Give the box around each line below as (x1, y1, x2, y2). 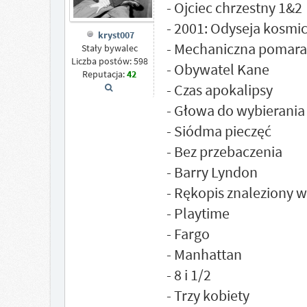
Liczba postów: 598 (71, 54, 148, 67)
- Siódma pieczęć (166, 121, 271, 140)
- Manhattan (166, 245, 242, 264)
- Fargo (166, 224, 210, 243)
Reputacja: (82, 67, 127, 80)
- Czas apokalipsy (166, 80, 273, 99)
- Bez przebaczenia (166, 142, 282, 161)
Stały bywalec (81, 41, 138, 54)
